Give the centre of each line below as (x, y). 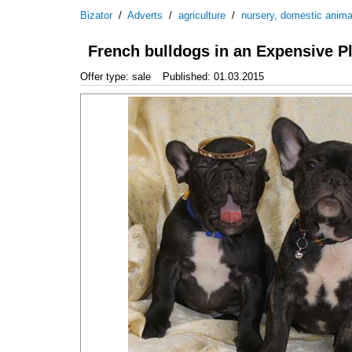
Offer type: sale (115, 76)
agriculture (202, 15)
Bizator (96, 15)
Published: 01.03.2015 (213, 76)
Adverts (145, 15)
